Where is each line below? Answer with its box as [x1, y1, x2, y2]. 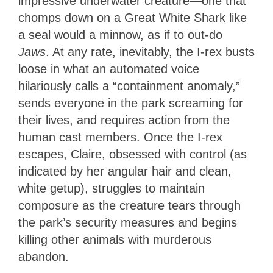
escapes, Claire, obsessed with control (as [18, 147, 247, 161]
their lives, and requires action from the [18, 113, 230, 127]
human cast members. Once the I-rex [18, 130, 222, 144]
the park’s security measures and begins [18, 215, 237, 229]
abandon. [18, 249, 69, 263]
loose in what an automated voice [18, 62, 199, 76]
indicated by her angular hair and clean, [18, 164, 232, 178]
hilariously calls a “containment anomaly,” [18, 79, 240, 93]
